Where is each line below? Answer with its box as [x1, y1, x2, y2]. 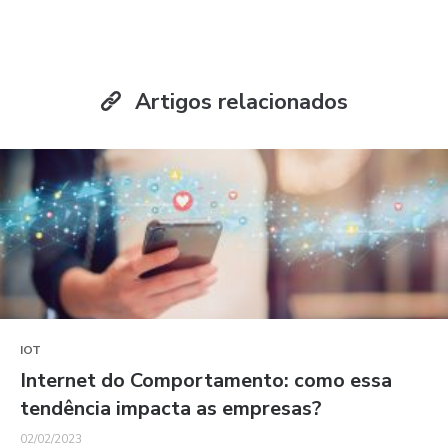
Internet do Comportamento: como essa [20, 367, 392, 395]
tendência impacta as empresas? [20, 395, 322, 423]
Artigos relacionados [128, 87, 348, 118]
